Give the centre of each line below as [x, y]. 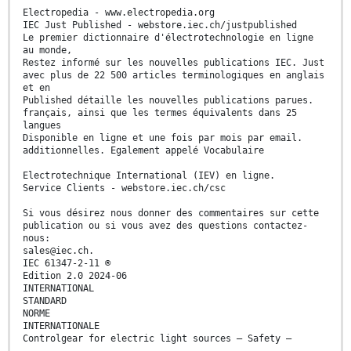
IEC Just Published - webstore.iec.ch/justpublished [160, 25]
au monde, [47, 51]
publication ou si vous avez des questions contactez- [165, 226]
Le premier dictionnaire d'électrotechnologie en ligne [168, 38]
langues [42, 126]
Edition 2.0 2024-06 [75, 276]
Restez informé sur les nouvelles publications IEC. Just [174, 63]
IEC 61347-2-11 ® [67, 264]
